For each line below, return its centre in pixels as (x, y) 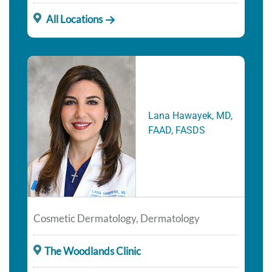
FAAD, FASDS (177, 131)
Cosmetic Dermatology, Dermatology (117, 219)
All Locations (73, 19)
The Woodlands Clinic (92, 251)
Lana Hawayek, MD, (190, 116)
